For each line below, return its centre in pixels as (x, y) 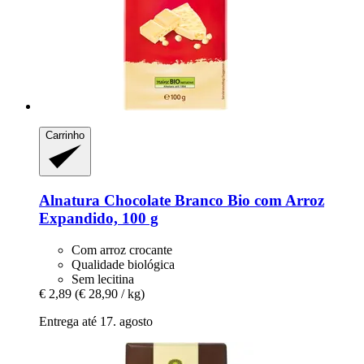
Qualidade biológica (123, 264)
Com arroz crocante (122, 249)
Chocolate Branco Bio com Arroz (212, 200)
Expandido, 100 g (99, 218)
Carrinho (65, 135)
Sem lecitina (103, 279)
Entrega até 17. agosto (96, 321)
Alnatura (69, 200)
